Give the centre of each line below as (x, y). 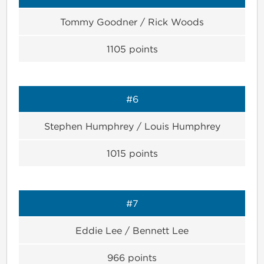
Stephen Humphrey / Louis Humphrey (132, 126)
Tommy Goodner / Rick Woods (132, 22)
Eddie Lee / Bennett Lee (132, 230)
